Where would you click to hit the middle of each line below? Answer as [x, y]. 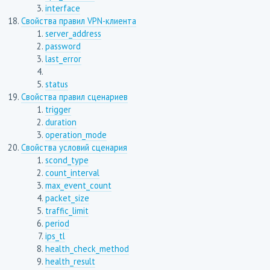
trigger [58, 110]
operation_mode [76, 135]
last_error [63, 59]
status [56, 84]
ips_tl [55, 236]
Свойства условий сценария [74, 148]
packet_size [67, 198]
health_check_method [87, 249]
